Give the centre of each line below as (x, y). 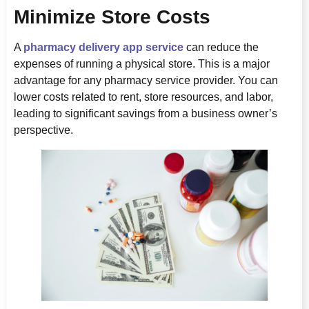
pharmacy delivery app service (103, 48)
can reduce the (221, 48)
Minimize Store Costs (112, 17)
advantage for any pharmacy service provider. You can (146, 81)
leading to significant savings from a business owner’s (146, 114)
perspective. (43, 130)
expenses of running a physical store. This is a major (142, 64)
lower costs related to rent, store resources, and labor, (143, 97)
